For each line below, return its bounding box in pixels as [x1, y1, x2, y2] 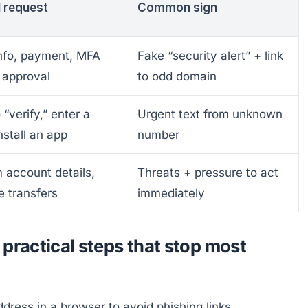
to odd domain [137, 69, 217, 83]
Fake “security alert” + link [137, 48, 283, 63]
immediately [137, 186, 205, 200]
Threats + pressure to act [137, 165, 278, 179]
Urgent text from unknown [137, 107, 283, 121]
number [137, 127, 179, 142]
